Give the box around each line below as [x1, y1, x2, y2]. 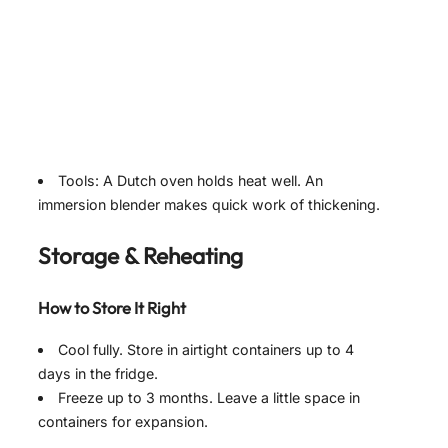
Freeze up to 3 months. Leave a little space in [58, 389, 361, 407]
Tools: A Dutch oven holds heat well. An [58, 171, 324, 189]
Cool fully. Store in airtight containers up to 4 [58, 341, 355, 359]
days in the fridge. [38, 365, 158, 383]
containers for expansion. [38, 413, 208, 431]
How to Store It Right [38, 297, 186, 318]
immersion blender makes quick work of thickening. [38, 195, 380, 213]
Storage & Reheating [38, 240, 243, 270]
